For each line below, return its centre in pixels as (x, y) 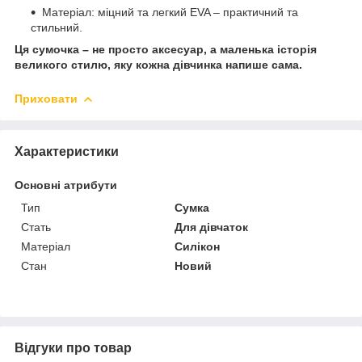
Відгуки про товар (73, 347)
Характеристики (67, 151)
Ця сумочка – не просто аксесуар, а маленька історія (166, 49)
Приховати (46, 98)
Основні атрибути (66, 185)
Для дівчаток (212, 227)
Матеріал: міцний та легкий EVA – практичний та (170, 12)
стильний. (57, 27)
